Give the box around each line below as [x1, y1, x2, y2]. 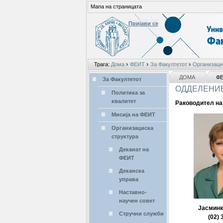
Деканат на [118, 146, 149, 153]
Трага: [94, 61, 110, 68]
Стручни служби [118, 211, 164, 217]
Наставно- [118, 189, 147, 196]
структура [111, 133, 138, 140]
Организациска [111, 125, 153, 131]
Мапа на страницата [90, 3, 142, 9]
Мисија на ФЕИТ [111, 111, 155, 118]
